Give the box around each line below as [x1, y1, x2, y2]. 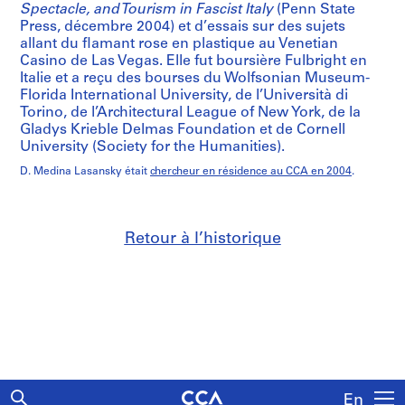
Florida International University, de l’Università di [20, 88, 348, 103]
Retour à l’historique [124, 230, 281, 248]
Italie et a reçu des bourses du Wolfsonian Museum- [20, 71, 370, 86]
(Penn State [273, 2, 355, 17]
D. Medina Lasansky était [20, 165, 150, 177]
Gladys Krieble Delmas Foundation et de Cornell [20, 122, 345, 137]
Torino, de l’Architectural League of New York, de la [20, 105, 361, 120]
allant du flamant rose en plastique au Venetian [20, 36, 338, 52]
